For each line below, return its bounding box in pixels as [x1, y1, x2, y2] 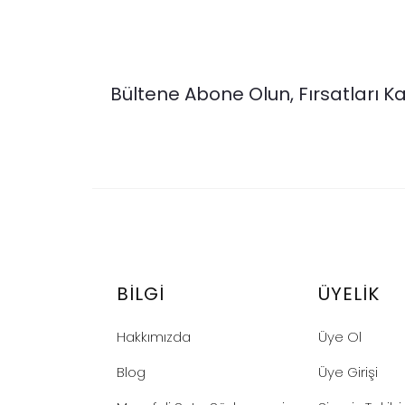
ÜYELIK [318, 281, 381, 306]
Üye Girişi [318, 363, 379, 381]
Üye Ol [318, 327, 363, 346]
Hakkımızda [117, 327, 191, 346]
